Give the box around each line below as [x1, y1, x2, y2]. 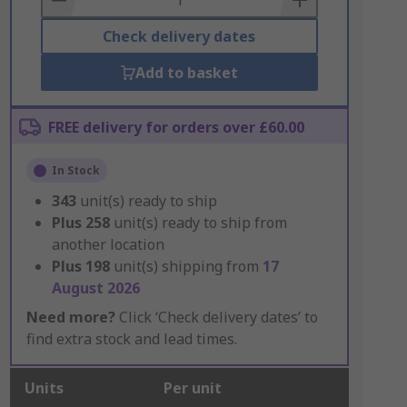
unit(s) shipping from [113, 256, 263, 276]
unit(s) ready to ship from [113, 213, 287, 233]
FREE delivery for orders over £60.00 [47, 117, 304, 137]
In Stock [51, 163, 100, 178]
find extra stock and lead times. [25, 329, 237, 349]
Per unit [163, 378, 222, 398]
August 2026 [51, 278, 140, 298]
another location [51, 234, 164, 254]
